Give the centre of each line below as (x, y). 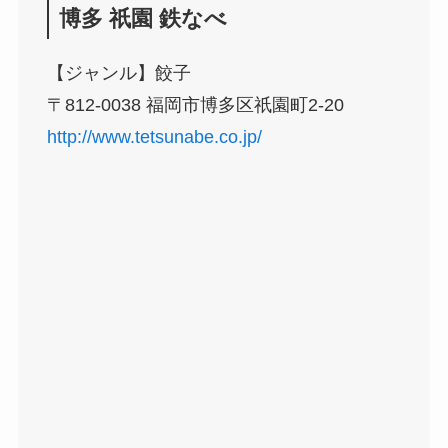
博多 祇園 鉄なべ (142, 18)
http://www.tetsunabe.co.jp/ (154, 136)
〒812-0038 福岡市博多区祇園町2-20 (195, 104)
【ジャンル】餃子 (118, 72)
